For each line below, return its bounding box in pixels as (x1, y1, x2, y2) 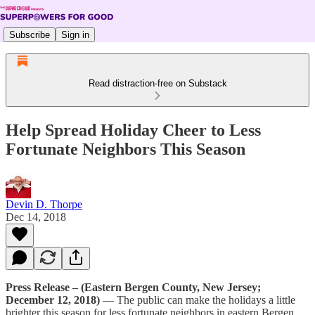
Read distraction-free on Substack (88, 78, 227, 89)
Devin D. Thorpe (6, 198, 82, 210)
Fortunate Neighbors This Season (6, 139, 245, 158)
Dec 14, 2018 (6, 210, 66, 223)
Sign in (61, 29, 89, 40)
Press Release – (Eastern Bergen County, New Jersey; (6, 281, 261, 293)
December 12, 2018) (6, 293, 100, 306)
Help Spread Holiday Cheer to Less (6, 120, 261, 139)
